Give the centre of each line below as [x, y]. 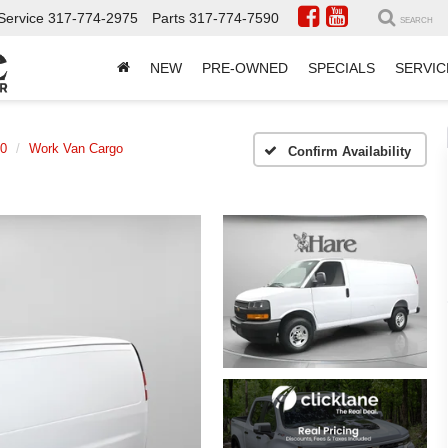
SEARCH [416, 21]
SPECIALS [341, 68]
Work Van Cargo [76, 148]
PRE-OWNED [245, 68]
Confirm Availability [349, 151]
